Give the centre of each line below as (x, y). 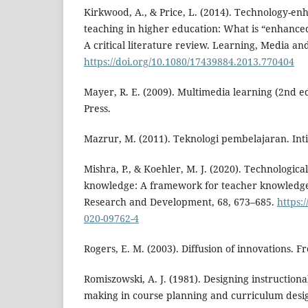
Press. (97, 109)
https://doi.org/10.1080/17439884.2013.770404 (189, 62)
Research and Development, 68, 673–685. (180, 202)
